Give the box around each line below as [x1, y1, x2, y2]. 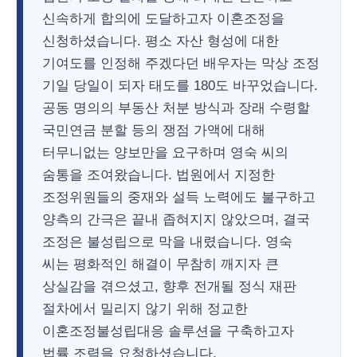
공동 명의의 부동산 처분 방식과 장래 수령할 [42, 100, 310, 116]
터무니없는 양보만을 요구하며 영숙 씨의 [42, 145, 288, 160]
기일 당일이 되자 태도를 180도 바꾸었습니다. [42, 78, 318, 93]
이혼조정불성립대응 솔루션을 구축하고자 [42, 324, 294, 339]
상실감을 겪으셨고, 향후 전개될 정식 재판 [42, 279, 296, 294]
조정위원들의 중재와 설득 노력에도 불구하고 [42, 190, 316, 205]
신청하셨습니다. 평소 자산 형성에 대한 [42, 33, 279, 49]
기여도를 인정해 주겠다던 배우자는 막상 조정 [42, 56, 320, 71]
